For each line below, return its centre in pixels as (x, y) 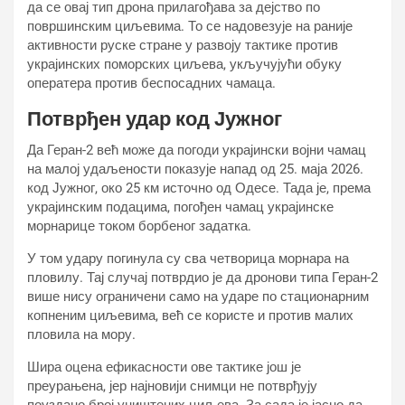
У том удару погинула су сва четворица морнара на (188, 259)
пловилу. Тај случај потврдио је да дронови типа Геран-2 (202, 278)
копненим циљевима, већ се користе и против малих (190, 316)
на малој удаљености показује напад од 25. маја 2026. (195, 169)
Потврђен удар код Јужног (155, 119)
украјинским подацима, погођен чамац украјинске (180, 207)
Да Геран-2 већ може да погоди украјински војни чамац (197, 150)
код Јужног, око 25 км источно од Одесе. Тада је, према (199, 188)
